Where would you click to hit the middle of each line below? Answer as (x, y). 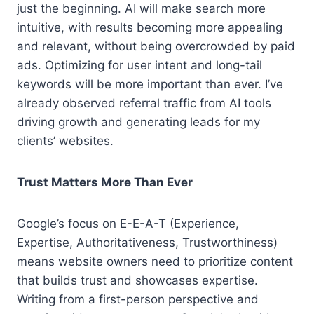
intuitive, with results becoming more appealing (150, 27)
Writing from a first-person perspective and (138, 299)
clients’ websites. (65, 141)
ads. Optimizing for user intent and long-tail (139, 65)
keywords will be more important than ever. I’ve (150, 84)
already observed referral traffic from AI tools (144, 103)
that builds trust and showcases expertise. (137, 280)
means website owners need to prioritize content (155, 261)
